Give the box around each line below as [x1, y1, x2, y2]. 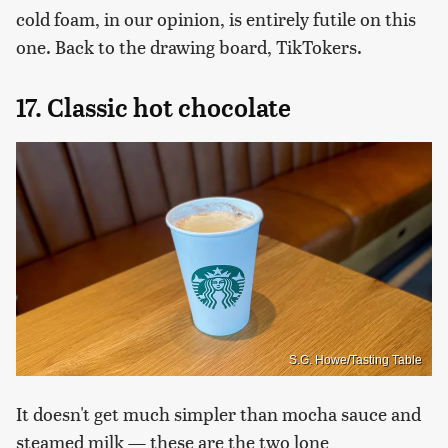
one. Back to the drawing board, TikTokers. [16, 34, 362, 60]
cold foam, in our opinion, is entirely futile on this [16, 6, 416, 32]
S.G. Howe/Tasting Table [289, 352, 422, 367]
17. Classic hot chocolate [16, 93, 291, 124]
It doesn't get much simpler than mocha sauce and [16, 400, 421, 426]
